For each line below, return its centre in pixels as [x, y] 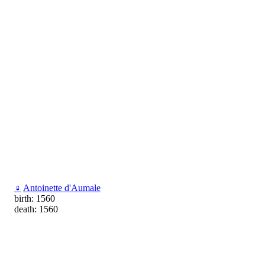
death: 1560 [36, 209]
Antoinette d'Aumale [62, 188]
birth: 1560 [35, 199]
